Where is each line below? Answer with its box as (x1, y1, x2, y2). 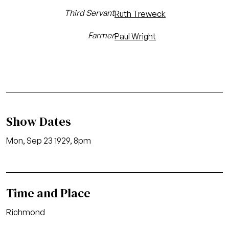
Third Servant (64, 8, 114, 18)
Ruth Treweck (114, 9, 166, 19)
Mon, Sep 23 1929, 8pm (6, 135, 91, 146)
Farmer (88, 30, 114, 40)
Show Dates (6, 113, 71, 130)
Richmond (6, 207, 45, 217)
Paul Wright (114, 31, 156, 41)
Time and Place (6, 185, 90, 201)
